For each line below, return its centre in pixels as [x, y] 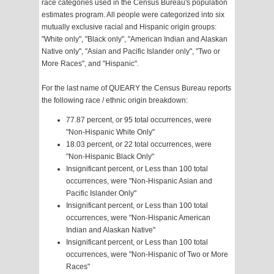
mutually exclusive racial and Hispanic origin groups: [129, 27]
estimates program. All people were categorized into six [133, 15]
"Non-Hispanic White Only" [110, 132]
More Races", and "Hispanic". [90, 64]
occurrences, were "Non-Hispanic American [138, 218]
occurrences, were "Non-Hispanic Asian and [139, 181]
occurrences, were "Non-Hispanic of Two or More [147, 255]
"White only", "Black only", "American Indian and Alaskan [135, 39]
